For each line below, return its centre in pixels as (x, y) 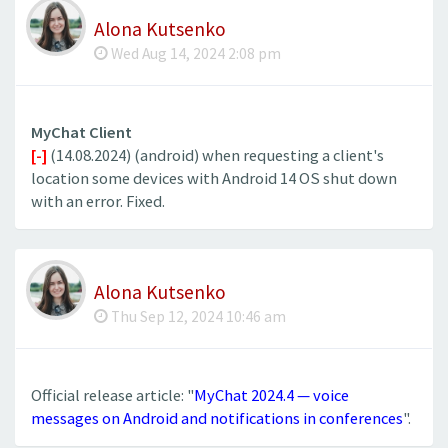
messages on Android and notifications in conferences (217, 419)
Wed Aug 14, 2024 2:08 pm (194, 53)
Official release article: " (112, 396)
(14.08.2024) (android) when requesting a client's (215, 155)
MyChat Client (81, 132)
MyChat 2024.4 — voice (271, 396)
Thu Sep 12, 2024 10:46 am (197, 317)
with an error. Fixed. (98, 201)
